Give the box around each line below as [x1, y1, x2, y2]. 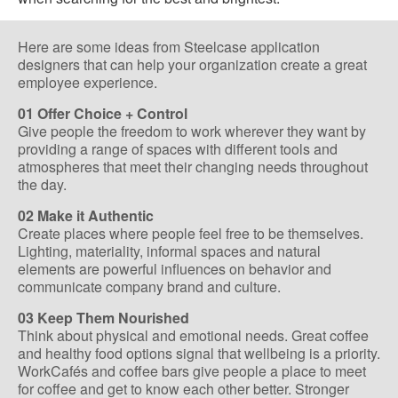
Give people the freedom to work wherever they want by [18, 121, 366, 142]
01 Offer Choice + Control [18, 103, 187, 124]
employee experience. [18, 72, 157, 93]
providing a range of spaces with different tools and [18, 139, 338, 160]
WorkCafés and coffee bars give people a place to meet [18, 361, 366, 382]
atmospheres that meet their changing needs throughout [18, 156, 368, 178]
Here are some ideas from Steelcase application [18, 36, 320, 58]
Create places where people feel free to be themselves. [18, 223, 363, 244]
